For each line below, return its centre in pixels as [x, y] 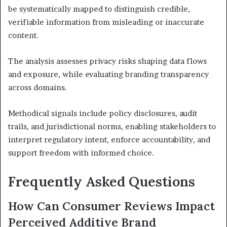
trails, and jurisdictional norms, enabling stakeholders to [112, 127]
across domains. [37, 88]
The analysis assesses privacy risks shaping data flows [107, 61]
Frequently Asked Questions [102, 182]
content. [23, 35]
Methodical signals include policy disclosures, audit [103, 113]
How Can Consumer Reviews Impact [111, 206]
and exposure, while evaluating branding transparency [108, 74]
